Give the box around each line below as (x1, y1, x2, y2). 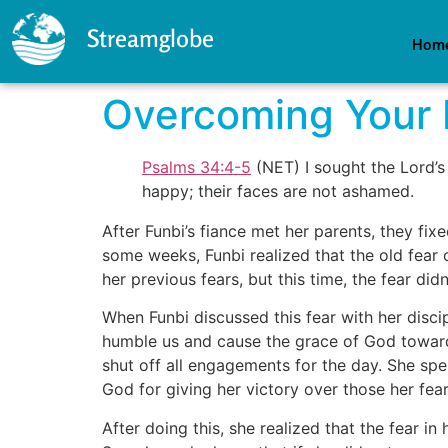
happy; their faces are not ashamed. (142, 181, 414, 201)
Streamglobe (86, 24, 214, 53)
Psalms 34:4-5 (142, 157, 251, 177)
